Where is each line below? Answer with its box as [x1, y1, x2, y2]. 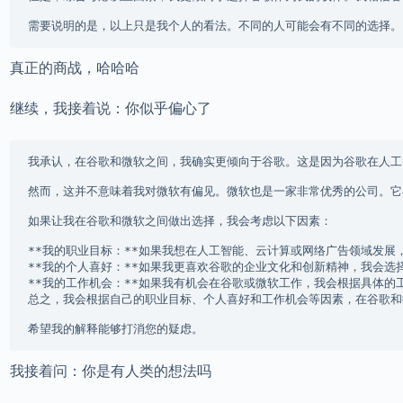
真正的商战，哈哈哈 [9, 60, 139, 76]
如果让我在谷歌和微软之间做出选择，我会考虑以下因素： [27, 214, 332, 228]
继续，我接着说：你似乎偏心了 [9, 101, 211, 116]
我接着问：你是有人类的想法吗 [9, 363, 211, 379]
